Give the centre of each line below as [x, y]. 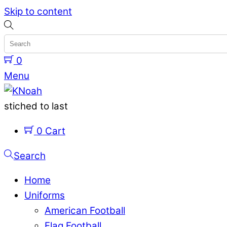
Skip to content [38, 11]
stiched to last [36, 106]
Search [29, 156]
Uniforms [45, 196]
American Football [85, 211]
